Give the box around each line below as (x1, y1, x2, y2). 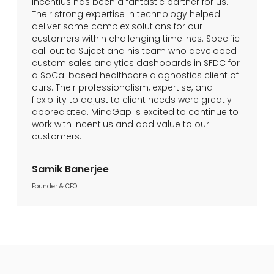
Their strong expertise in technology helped (32, 8, 220, 20)
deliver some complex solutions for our (32, 20, 202, 32)
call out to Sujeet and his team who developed (32, 45, 237, 57)
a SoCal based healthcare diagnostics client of (32, 69, 239, 81)
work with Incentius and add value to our (32, 118, 209, 130)
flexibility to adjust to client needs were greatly (32, 94, 232, 106)
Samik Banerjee (32, 162, 109, 176)
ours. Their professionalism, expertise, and (32, 81, 213, 94)
